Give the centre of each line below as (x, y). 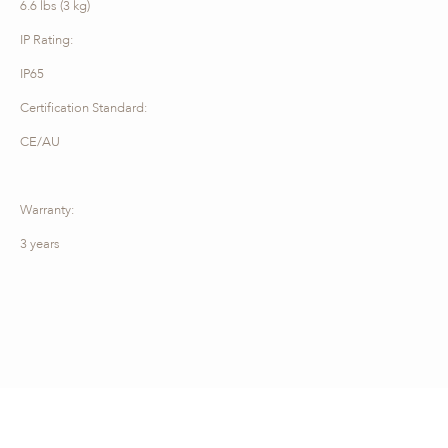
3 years (40, 243)
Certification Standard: (83, 107)
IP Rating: (46, 39)
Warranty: (47, 209)
